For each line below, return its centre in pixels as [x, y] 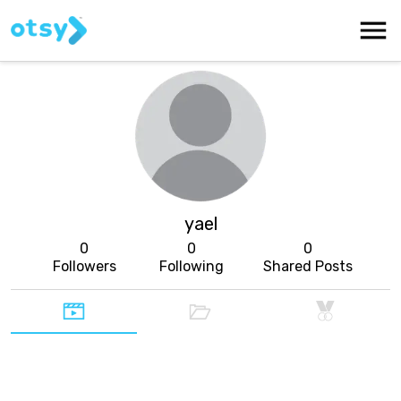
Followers [84, 266]
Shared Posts [308, 266]
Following [192, 266]
